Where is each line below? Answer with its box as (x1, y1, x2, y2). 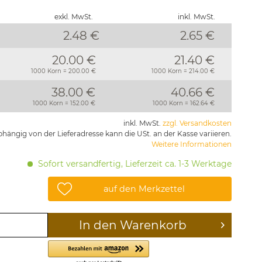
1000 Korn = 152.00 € (32, 99, 95, 107)
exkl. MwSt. (54, 12, 93, 21)
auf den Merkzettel (104, 184, 185, 194)
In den (79, 218, 118, 232)
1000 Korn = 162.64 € (152, 99, 215, 107)
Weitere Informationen (151, 140, 232, 149)
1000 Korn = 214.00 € (151, 67, 215, 75)
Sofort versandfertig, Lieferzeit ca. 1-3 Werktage (35, 158, 232, 169)
